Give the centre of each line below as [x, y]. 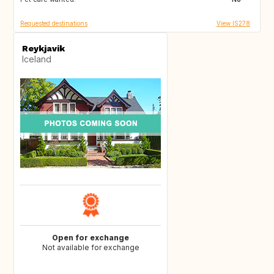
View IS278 [233, 24]
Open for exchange [91, 238]
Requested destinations [54, 24]
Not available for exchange [91, 248]
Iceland [37, 59]
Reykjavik [43, 49]
